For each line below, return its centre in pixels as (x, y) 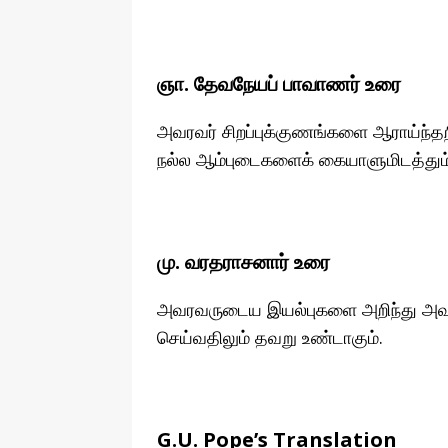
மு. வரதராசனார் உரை (243, 262)
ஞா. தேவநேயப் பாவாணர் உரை (279, 84)
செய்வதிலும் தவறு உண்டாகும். (270, 337)
